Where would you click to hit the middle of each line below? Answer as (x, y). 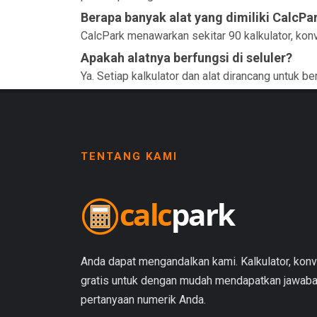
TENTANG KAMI (129, 156)
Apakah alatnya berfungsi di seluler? (186, 58)
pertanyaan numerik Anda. (143, 300)
